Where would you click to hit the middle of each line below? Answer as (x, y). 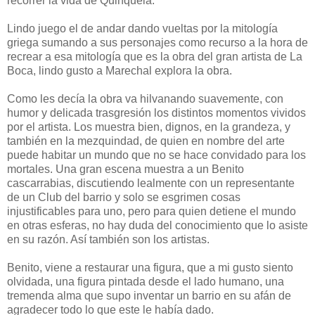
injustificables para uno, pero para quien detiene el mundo (152, 211)
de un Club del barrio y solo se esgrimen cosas (124, 197)
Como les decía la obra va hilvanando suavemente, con (145, 98)
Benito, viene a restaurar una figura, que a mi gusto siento (150, 267)
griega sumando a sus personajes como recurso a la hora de (157, 42)
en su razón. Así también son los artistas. (108, 239)
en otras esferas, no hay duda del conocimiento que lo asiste (157, 225)
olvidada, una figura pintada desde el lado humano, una (146, 281)
